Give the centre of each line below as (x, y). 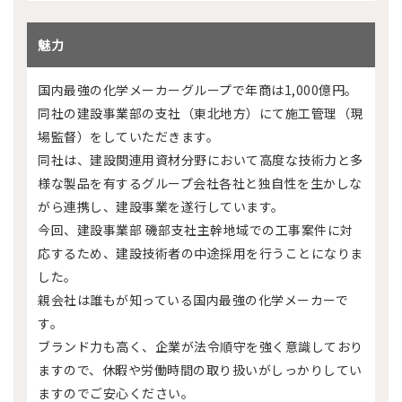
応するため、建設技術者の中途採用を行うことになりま (201, 253)
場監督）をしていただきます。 (128, 136)
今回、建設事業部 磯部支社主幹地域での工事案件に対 (196, 230)
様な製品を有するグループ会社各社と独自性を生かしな (200, 183)
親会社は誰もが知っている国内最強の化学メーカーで (193, 300)
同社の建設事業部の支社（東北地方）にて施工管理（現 (201, 113)
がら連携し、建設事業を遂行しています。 (161, 206)
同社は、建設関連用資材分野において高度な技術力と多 (201, 160)
